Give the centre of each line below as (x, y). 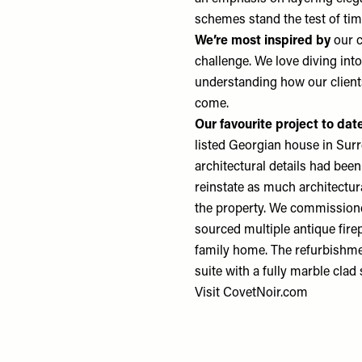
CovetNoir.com (266, 293)
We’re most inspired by (265, 41)
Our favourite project (257, 125)
